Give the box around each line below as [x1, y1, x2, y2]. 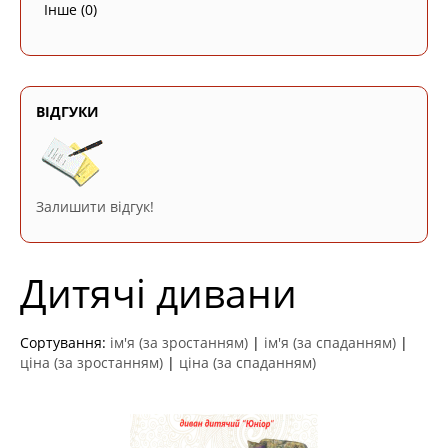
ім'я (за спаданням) [264, 333, 396, 352]
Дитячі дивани [20, 267, 297, 319]
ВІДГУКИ [36, 102, 99, 121]
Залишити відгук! [36, 197, 154, 216]
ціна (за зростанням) [20, 353, 163, 372]
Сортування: [20, 333, 110, 352]
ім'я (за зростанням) [110, 333, 248, 352]
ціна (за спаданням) [179, 353, 316, 372]
